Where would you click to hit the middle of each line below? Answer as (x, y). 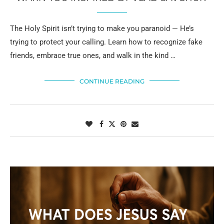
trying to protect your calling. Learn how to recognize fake (106, 42)
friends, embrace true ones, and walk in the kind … (93, 55)
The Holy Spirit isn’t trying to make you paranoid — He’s (102, 28)
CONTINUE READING (112, 81)
